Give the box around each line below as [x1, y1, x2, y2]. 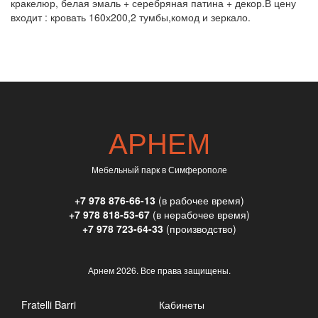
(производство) [163, 221, 236, 236]
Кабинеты [158, 297, 204, 312]
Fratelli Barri [21, 297, 76, 312]
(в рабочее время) [155, 192, 244, 207]
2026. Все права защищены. [116, 263, 231, 276]
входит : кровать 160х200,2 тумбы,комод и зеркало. [11, 9, 251, 24]
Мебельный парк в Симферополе [91, 163, 227, 175]
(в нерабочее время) [149, 207, 250, 221]
